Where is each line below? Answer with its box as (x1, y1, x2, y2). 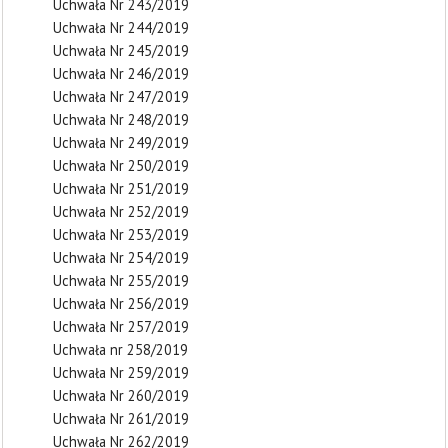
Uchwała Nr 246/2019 (53, 64, 189, 83)
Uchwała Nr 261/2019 (53, 409, 189, 428)
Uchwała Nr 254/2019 (53, 248, 189, 267)
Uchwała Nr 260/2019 (53, 386, 189, 405)
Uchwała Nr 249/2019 (53, 133, 189, 152)
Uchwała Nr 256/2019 (53, 294, 189, 313)
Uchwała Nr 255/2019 (53, 271, 189, 290)
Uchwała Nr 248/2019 (53, 110, 189, 129)
